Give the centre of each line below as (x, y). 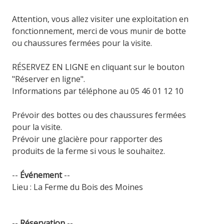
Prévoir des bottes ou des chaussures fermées (99, 115)
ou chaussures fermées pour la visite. (82, 43)
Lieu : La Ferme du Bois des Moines (78, 187)
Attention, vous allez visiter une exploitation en (100, 19)
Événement (41, 175)
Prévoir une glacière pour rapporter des (87, 139)
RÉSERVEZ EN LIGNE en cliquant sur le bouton (98, 67)
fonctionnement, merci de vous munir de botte (99, 31)
